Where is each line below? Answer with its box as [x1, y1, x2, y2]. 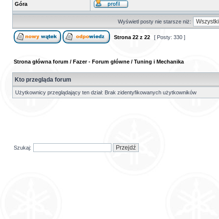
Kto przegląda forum [15, 76, 71, 83]
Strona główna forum [14, 59, 68, 65]
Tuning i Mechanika [134, 59, 184, 65]
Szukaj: [14, 145, 31, 151]
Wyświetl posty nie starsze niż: [118, 19, 191, 24]
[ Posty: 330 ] [153, 34, 187, 40]
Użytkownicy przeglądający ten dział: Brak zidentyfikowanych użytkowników [15, 89, 197, 95]
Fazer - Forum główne [73, 59, 130, 65]
